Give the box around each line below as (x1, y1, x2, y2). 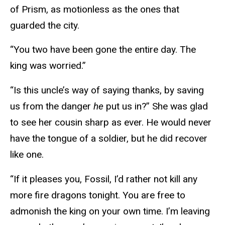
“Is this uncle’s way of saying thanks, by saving (10, 84, 204, 96)
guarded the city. (10, 19, 82, 31)
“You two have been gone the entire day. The (10, 44, 196, 56)
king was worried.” (10, 60, 86, 72)
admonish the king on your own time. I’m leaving (10, 205, 210, 217)
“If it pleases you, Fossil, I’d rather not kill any (10, 173, 197, 185)
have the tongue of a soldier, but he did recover (10, 133, 207, 145)
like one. (10, 149, 46, 161)
